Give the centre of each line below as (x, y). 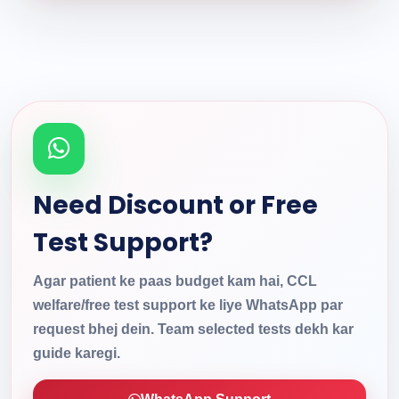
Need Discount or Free (175, 205)
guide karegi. (77, 353)
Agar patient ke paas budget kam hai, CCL (175, 281)
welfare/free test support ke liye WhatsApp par (188, 305)
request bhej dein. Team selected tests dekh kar (193, 329)
